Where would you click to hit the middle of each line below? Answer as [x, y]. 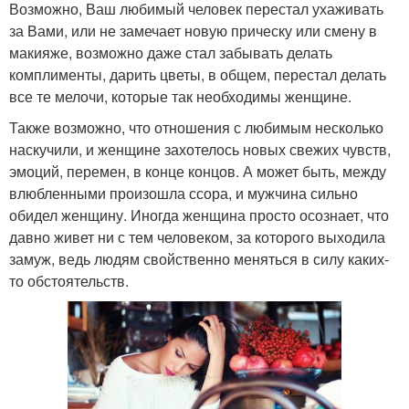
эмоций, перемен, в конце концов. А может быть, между [198, 171]
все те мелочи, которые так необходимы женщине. [180, 96]
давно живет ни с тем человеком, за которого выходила [197, 237]
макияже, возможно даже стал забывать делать [171, 52]
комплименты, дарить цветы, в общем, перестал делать [198, 74]
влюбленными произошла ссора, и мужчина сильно [184, 193]
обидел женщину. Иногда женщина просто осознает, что [199, 215]
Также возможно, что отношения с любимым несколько [196, 127]
